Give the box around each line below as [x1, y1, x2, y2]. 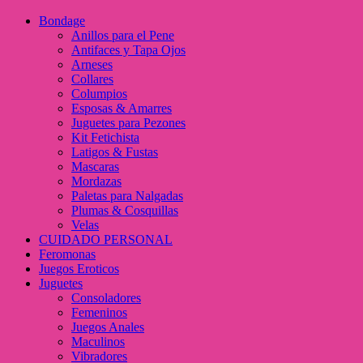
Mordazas [71, 174, 122, 189]
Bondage [39, 14, 85, 28]
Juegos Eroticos [39, 262, 119, 276]
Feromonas [39, 247, 96, 262]
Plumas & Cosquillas [71, 203, 178, 218]
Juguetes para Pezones [71, 116, 186, 130]
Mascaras [71, 160, 119, 174]
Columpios [71, 87, 127, 101]
